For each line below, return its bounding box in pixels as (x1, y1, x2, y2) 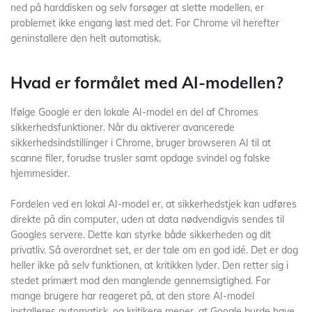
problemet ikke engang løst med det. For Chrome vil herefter (10, 17, 279, 29)
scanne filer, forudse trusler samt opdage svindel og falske (10, 152, 270, 164)
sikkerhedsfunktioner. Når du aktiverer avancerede (10, 121, 235, 134)
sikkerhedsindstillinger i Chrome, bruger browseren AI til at (10, 136, 271, 149)
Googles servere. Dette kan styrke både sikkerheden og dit (10, 228, 271, 241)
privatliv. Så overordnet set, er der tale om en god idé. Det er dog (10, 244, 298, 256)
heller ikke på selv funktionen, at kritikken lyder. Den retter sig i (10, 259, 288, 272)
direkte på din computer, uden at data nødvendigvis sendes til (10, 213, 284, 226)
